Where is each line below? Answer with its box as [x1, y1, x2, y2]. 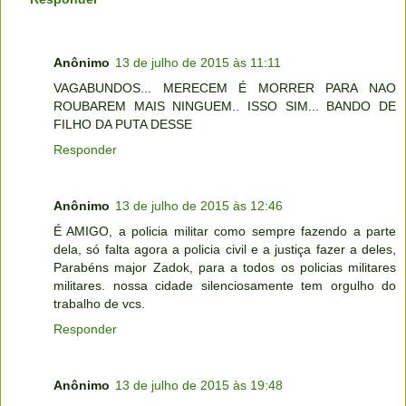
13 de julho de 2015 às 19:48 [115, 378, 283, 393]
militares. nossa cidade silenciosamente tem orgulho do [53, 278, 396, 294]
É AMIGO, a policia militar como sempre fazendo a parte [53, 224, 396, 239]
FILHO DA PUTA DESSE [53, 117, 192, 132]
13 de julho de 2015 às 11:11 [115, 55, 281, 71]
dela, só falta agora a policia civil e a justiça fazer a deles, [53, 242, 396, 257]
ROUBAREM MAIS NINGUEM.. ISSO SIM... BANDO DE [53, 99, 396, 114]
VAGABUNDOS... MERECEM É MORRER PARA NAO [53, 81, 396, 96]
